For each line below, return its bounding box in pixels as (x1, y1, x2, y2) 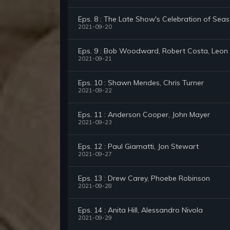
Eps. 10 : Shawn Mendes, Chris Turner (78, 78, 204, 88)
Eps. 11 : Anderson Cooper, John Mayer (78, 110, 210, 120)
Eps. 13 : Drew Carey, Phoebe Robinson (78, 174, 210, 183)
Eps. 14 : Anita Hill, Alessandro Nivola (78, 205, 203, 215)
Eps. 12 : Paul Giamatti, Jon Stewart (78, 142, 199, 151)
